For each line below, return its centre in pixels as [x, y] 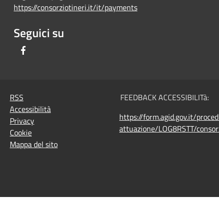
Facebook [44, 50]
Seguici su [39, 33]
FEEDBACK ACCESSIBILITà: [164, 97]
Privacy [22, 120]
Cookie [21, 132]
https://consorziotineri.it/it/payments [76, 7]
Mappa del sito [34, 144]
